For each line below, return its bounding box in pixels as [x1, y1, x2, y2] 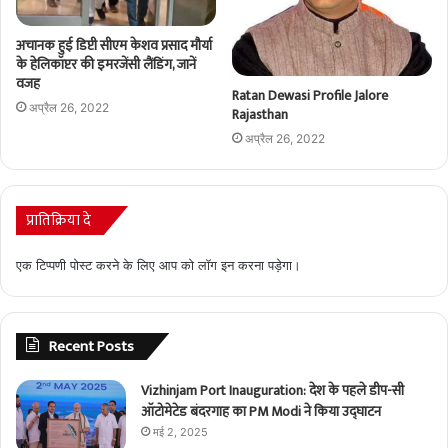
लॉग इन [198, 257, 234, 274]
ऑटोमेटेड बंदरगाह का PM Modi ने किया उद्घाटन [141, 400, 381, 424]
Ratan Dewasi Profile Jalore [232, 84, 388, 108]
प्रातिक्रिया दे [26, 208, 91, 234]
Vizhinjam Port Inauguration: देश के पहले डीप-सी [141, 379, 404, 403]
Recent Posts [49, 334, 134, 360]
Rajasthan [232, 103, 288, 127]
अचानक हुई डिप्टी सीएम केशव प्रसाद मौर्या [16, 34, 212, 58]
